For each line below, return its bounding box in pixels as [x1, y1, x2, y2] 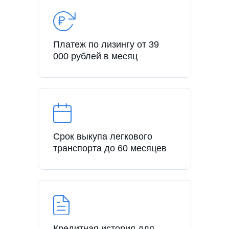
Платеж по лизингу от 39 [53, 39, 159, 50]
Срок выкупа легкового [53, 131, 152, 142]
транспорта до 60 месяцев [53, 143, 167, 153]
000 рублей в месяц [53, 51, 138, 61]
